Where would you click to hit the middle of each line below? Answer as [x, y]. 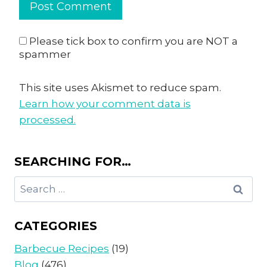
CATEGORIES [56, 226]
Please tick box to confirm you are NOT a [132, 41]
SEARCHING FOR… [73, 162]
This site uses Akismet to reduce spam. [120, 88]
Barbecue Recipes [62, 249]
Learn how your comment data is [105, 104]
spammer [45, 55]
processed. [47, 120]
